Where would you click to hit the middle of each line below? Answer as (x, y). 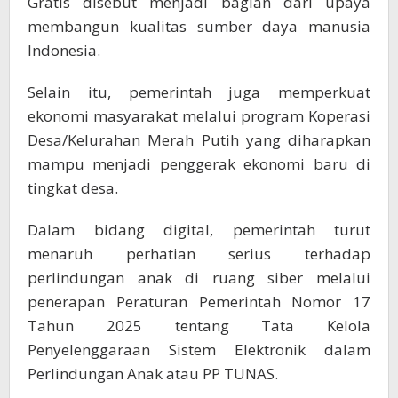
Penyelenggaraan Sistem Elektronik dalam (199, 349)
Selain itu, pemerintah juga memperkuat (199, 92)
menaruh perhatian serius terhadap (199, 253)
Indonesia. (64, 50)
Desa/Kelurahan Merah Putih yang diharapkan (199, 139)
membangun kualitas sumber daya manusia (199, 26)
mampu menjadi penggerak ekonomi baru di (199, 163)
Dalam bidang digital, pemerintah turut (199, 229)
